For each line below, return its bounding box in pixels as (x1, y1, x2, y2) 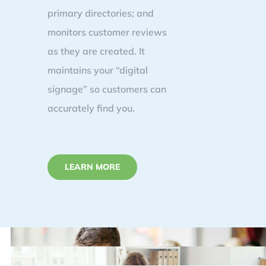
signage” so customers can (47, 83, 166, 95)
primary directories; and (47, 7, 154, 19)
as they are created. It (47, 45, 145, 57)
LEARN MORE (65, 161, 120, 172)
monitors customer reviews (47, 26, 167, 38)
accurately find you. (47, 102, 135, 114)
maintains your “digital (47, 64, 148, 76)
